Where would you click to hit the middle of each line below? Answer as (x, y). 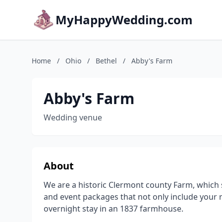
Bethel (106, 61)
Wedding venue (73, 117)
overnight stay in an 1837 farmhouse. (113, 209)
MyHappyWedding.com (124, 20)
